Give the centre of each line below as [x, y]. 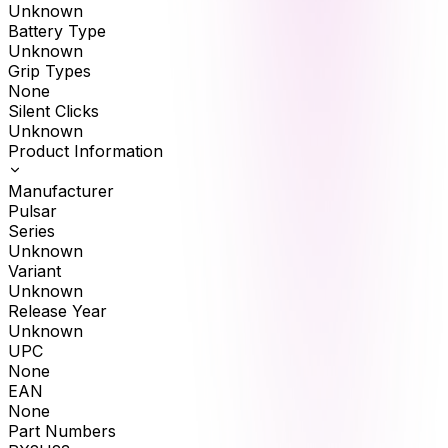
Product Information [85, 151]
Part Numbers [62, 431]
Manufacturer [61, 191]
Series [31, 231]
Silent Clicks [53, 111]
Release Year [57, 311]
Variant [34, 271]
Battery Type [57, 31]
